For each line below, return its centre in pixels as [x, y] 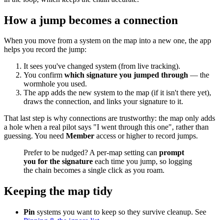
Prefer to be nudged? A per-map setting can [91, 153]
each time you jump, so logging [142, 162]
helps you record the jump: [45, 50]
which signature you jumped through [126, 75]
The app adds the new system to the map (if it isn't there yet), [117, 93]
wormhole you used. [55, 84]
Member [80, 136]
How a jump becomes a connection [91, 20]
